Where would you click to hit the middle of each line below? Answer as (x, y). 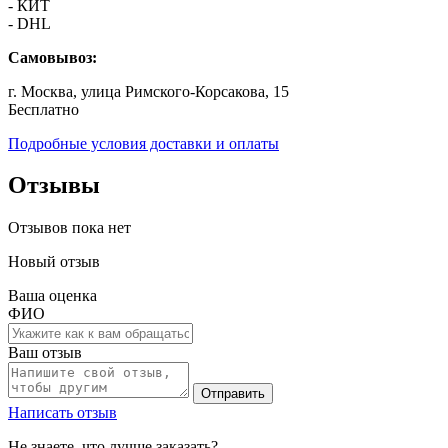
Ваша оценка (52, 296)
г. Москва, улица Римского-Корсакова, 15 (148, 91)
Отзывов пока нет (69, 228)
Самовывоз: (52, 57)
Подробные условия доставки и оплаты (143, 143)
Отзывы (54, 185)
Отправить (233, 394)
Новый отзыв (54, 262)
